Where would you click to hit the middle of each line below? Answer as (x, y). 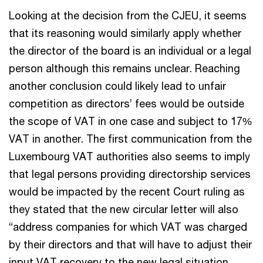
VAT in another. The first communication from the (130, 138)
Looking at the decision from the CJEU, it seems (128, 15)
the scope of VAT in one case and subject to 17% (130, 121)
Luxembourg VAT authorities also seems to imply (129, 156)
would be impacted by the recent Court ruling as (127, 191)
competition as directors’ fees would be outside (127, 103)
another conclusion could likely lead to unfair (117, 85)
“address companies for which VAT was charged (128, 226)
